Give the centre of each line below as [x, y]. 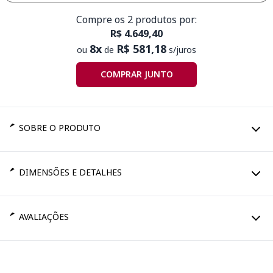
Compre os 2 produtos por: [136, 19]
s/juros [181, 49]
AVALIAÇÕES [44, 216]
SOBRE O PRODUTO [59, 127]
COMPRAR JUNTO [136, 74]
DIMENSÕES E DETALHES [70, 172]
